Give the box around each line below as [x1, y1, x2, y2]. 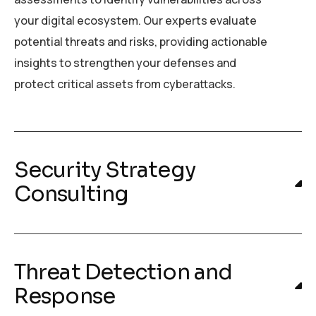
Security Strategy [14, 157, 195, 183]
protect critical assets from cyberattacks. [14, 76, 236, 92]
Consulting [14, 181, 128, 207]
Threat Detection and [14, 259, 233, 286]
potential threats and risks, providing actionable [14, 34, 267, 49]
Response [14, 283, 115, 310]
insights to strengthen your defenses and [14, 55, 236, 71]
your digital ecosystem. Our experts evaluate [14, 13, 257, 28]
